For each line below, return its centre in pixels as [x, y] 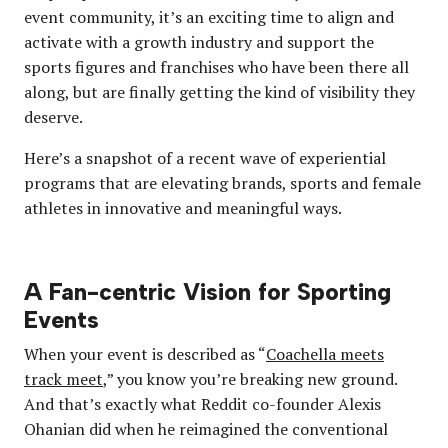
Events [61, 319]
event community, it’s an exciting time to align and [209, 16]
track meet [63, 378]
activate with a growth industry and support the [199, 41]
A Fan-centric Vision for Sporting [207, 291]
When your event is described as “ [145, 353]
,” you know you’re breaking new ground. [250, 378]
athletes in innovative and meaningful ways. [183, 207]
